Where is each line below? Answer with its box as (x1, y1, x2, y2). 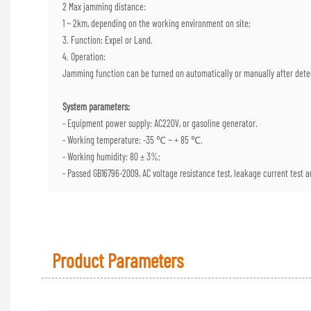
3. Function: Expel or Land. (62, 33, 153, 46)
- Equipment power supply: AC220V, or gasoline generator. (62, 117, 258, 129)
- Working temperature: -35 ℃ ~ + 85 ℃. (62, 133, 203, 146)
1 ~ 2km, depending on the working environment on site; (62, 17, 251, 29)
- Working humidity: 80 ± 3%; (62, 150, 160, 162)
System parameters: (62, 100, 130, 112)
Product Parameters (52, 248, 183, 272)
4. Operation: (62, 50, 106, 62)
